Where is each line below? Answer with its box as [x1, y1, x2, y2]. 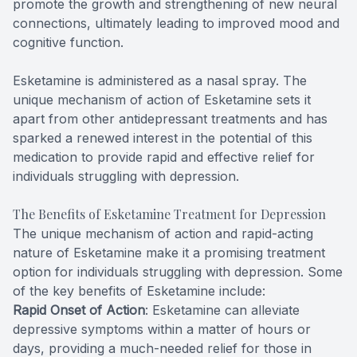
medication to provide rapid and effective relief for [13, 149, 315, 166]
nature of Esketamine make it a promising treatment [13, 245, 325, 261]
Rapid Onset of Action [13, 302, 145, 319]
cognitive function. [13, 34, 124, 51]
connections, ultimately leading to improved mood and [13, 15, 339, 32]
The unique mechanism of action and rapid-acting [13, 226, 313, 242]
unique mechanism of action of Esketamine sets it [13, 92, 311, 108]
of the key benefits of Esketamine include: [13, 283, 265, 300]
